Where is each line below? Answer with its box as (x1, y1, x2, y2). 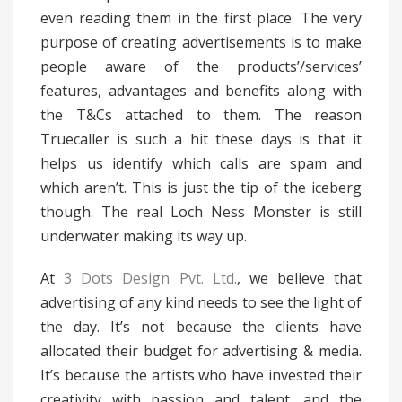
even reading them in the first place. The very (40, 8, 362, 29)
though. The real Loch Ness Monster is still (40, 202, 362, 223)
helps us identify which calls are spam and (40, 153, 362, 174)
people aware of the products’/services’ (40, 57, 362, 77)
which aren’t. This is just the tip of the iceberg (40, 178, 362, 198)
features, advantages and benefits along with (40, 81, 362, 101)
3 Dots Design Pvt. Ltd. (64, 268, 237, 289)
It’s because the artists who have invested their (40, 365, 362, 386)
